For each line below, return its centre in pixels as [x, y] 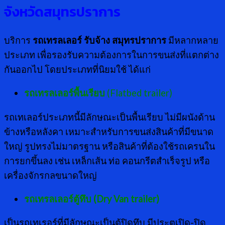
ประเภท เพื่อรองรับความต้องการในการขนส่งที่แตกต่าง [111, 55]
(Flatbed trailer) [139, 93]
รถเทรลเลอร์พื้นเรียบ [65, 93]
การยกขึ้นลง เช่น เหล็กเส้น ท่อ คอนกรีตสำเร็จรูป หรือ [107, 160]
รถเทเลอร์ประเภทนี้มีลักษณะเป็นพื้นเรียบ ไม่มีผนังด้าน [109, 117]
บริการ [18, 40]
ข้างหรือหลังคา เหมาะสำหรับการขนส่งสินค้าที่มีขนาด [109, 131]
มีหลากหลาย [192, 40]
